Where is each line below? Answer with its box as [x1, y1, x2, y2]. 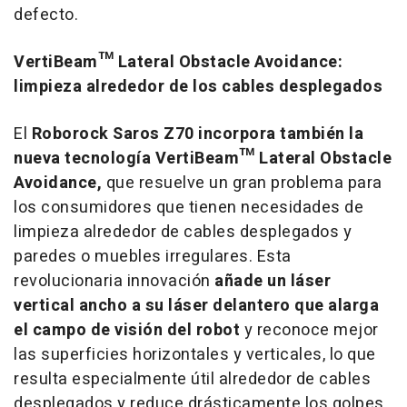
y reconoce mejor [243, 317, 379, 342]
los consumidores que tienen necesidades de [14, 194, 363, 220]
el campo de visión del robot [14, 317, 244, 342]
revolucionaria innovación [14, 268, 214, 293]
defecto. [14, 2, 78, 27]
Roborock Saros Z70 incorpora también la [31, 121, 363, 146]
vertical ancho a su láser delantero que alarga [14, 293, 379, 318]
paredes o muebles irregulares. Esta [14, 243, 292, 269]
